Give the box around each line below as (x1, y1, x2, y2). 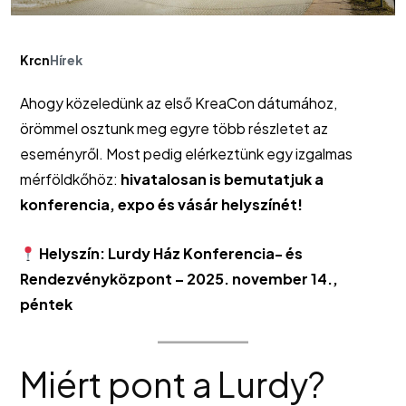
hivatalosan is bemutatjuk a (121, 169, 324, 189)
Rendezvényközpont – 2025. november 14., (20, 269, 338, 289)
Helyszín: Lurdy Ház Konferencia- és (39, 244, 304, 264)
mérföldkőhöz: (20, 169, 121, 189)
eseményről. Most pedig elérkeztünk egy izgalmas (20, 144, 353, 164)
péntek (20, 295, 72, 314)
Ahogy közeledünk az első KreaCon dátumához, (20, 93, 337, 113)
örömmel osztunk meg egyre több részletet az (20, 119, 328, 139)
